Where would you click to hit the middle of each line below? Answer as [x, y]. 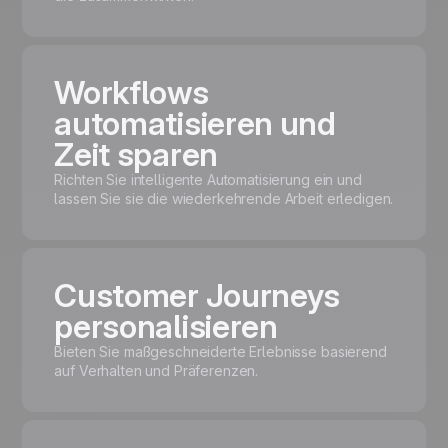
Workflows [131, 93]
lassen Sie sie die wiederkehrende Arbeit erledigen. [224, 199]
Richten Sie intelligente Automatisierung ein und [208, 180]
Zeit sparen [136, 155]
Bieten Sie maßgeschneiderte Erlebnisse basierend [220, 352]
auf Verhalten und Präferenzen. [156, 371]
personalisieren [166, 327]
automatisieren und [195, 124]
